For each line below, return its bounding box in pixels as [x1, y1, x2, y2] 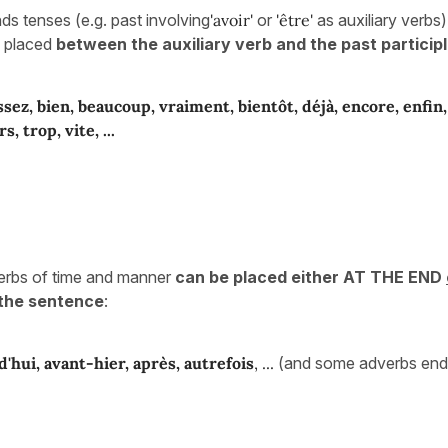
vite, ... [65, 119, 115, 140]
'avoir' [210, 9, 253, 30]
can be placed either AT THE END [175, 266, 446, 287]
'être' [276, 9, 313, 30]
